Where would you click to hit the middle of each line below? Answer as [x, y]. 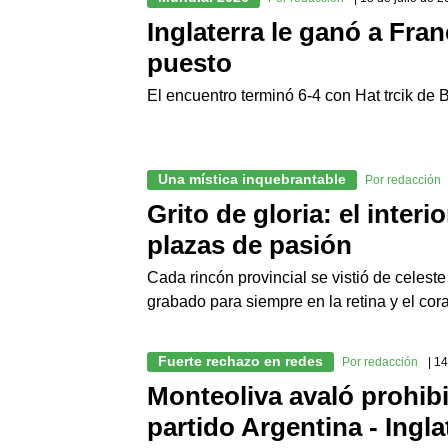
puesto [189, 63]
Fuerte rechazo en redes [240, 361]
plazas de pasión [249, 245]
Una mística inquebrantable [252, 179]
